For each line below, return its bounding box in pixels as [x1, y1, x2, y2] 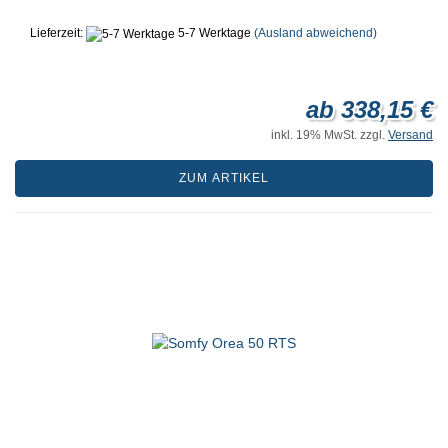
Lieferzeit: [30, 26, 86, 41]
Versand [388, 127, 433, 142]
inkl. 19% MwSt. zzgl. [271, 127, 388, 142]
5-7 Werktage [175, 26, 251, 41]
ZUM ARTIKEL [179, 170, 269, 185]
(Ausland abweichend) [254, 26, 377, 41]
